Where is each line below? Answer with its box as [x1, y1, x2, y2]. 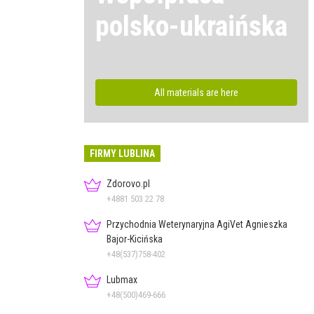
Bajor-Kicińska [107, 233, 163, 245]
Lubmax [107, 273, 137, 285]
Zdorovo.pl [107, 177, 150, 189]
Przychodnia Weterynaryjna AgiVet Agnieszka [107, 218, 287, 230]
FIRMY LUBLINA [90, 147, 155, 159]
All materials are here [154, 86, 238, 98]
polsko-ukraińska [95, 9, 287, 43]
